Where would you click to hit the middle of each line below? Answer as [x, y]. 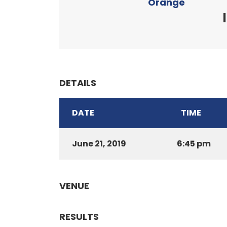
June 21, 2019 [99, 144]
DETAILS [78, 83]
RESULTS [79, 217]
